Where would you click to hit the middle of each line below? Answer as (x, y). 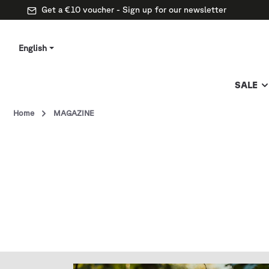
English (33, 48)
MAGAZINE (74, 113)
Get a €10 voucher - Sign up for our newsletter (134, 10)
